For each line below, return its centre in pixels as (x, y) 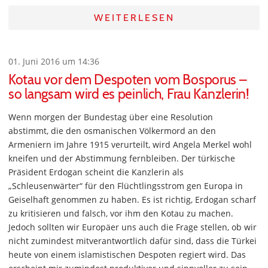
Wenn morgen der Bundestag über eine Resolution (111, 117)
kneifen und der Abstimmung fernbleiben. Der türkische (122, 159)
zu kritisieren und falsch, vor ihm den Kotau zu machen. (121, 214)
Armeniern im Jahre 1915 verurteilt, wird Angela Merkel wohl (130, 145)
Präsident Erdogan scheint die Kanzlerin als (96, 172)
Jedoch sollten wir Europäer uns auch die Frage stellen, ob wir (133, 227)
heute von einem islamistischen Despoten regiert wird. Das (127, 255)
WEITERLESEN (134, 18)
